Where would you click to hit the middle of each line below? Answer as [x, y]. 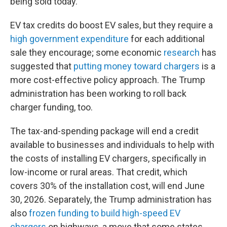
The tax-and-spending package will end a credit [104, 131]
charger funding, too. [51, 107]
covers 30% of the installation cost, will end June [107, 185]
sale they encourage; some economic [87, 52]
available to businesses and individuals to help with [112, 144]
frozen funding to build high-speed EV [105, 213]
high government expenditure [69, 39]
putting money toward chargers [137, 66]
